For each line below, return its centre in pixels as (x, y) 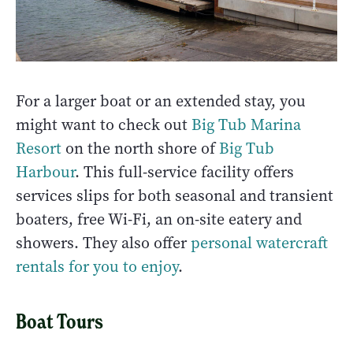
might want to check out (104, 124)
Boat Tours (59, 321)
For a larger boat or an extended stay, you (161, 101)
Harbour (45, 172)
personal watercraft (259, 243)
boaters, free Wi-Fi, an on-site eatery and (159, 219)
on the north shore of (140, 148)
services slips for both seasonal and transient (175, 195)
